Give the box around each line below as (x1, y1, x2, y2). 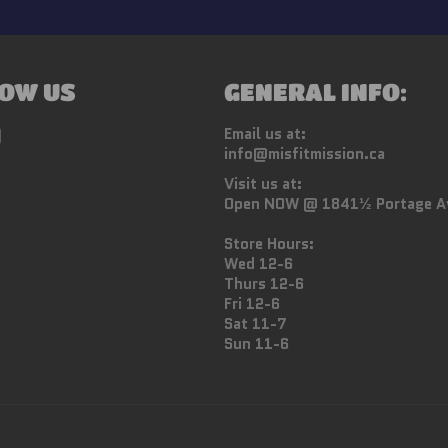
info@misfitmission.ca (224, 143, 385, 165)
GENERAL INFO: (224, 78, 407, 105)
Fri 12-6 (224, 293, 280, 315)
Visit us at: (224, 173, 302, 195)
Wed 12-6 (224, 253, 293, 275)
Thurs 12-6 (224, 273, 304, 295)
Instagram (10, 122, 81, 144)
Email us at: (224, 123, 306, 145)
